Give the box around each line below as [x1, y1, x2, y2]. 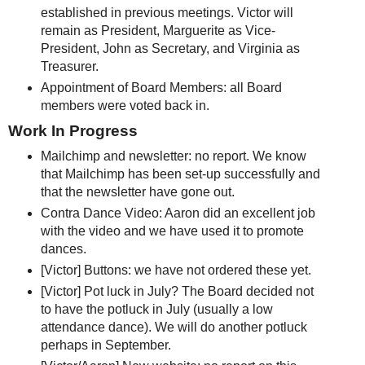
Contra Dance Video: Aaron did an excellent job [40, 206, 315, 220]
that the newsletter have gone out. [40, 185, 235, 200]
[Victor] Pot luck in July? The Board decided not [40, 284, 314, 298]
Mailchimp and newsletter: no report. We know [40, 149, 306, 164]
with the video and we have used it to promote [40, 224, 304, 238]
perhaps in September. [40, 337, 171, 352]
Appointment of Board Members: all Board [40, 81, 282, 95]
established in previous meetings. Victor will [40, 6, 293, 20]
